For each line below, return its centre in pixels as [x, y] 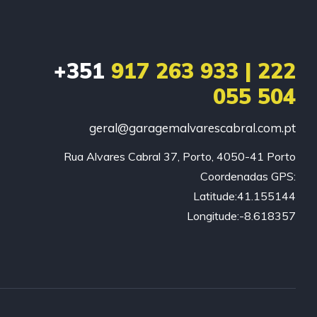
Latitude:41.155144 [244, 196]
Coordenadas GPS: [248, 177]
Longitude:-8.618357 [241, 216]
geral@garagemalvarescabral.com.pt [192, 128]
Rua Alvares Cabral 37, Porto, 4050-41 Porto [179, 157]
